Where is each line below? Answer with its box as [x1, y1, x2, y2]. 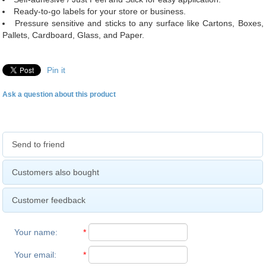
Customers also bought [12, 167, 100, 177]
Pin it [47, 65, 66, 75]
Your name [14, 227, 56, 237]
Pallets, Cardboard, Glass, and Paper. [2, 30, 145, 40]
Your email [14, 249, 55, 259]
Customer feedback [12, 195, 86, 205]
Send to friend [12, 139, 65, 149]
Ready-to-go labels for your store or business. [14, 7, 186, 16]
